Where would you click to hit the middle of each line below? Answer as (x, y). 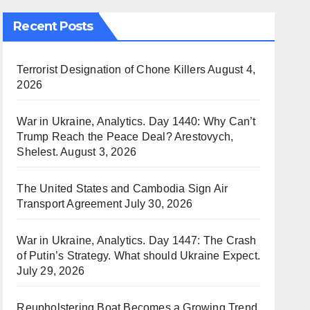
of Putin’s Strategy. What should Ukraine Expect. (138, 256)
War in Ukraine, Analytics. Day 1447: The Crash (137, 240)
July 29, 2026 (51, 271)
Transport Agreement (70, 204)
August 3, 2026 (98, 152)
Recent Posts (53, 26)
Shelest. (37, 152)
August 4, (231, 70)
